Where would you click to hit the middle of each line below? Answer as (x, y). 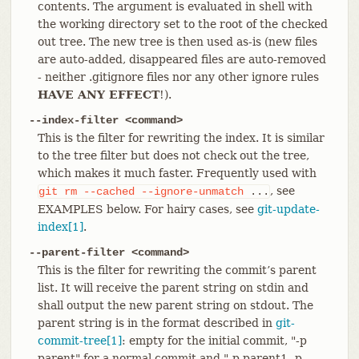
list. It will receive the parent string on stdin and (173, 287)
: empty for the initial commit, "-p (214, 340)
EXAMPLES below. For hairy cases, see (147, 209)
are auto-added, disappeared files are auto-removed (182, 59)
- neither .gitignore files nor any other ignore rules (178, 77)
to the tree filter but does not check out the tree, (173, 155)
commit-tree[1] (79, 340)
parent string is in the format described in (156, 323)
